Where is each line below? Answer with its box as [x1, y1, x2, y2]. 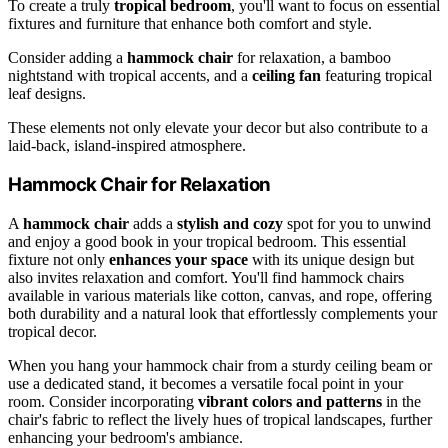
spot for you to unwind [283, 214, 431, 232]
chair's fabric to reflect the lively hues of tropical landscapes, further [8, 410, 432, 428]
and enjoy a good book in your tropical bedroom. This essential [8, 232, 406, 250]
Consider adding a [8, 48, 127, 66]
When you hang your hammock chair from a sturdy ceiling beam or [8, 356, 432, 374]
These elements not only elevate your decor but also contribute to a [8, 118, 428, 136]
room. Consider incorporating [8, 392, 198, 410]
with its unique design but [248, 250, 414, 268]
